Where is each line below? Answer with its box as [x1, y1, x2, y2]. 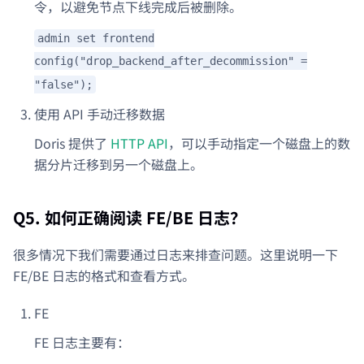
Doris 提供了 [34, 133, 110, 153]
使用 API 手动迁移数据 [34, 104, 165, 123]
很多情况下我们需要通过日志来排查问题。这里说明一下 [13, 245, 338, 264]
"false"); [34, 78, 93, 91]
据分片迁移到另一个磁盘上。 [34, 154, 203, 174]
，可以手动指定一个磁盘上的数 [168, 133, 350, 153]
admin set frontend [37, 31, 154, 45]
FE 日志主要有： [34, 332, 130, 352]
